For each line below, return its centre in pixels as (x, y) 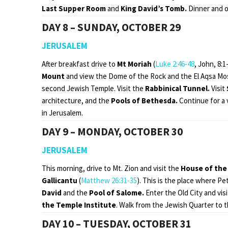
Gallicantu (60, 180)
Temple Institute (86, 205)
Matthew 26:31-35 (109, 180)
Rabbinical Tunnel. (178, 88)
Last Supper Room (75, 8)
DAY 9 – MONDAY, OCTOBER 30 (112, 131)
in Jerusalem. (62, 112)
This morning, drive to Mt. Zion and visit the (111, 168)
